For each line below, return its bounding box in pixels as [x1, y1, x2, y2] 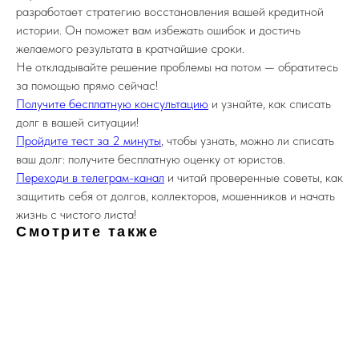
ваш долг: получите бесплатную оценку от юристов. [16, 151, 285, 167]
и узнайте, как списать [208, 96, 331, 112]
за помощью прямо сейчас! [16, 78, 158, 94]
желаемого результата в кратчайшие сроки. [16, 41, 244, 57]
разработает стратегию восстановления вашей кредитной [16, 4, 324, 20]
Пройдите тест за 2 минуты [16, 133, 161, 149]
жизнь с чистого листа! [16, 207, 136, 223]
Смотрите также [16, 224, 159, 240]
